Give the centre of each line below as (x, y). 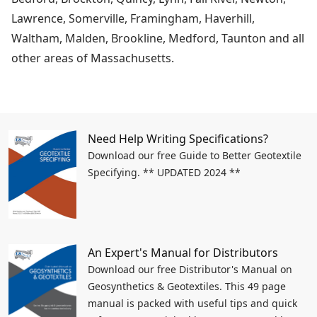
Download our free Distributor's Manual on (190, 269)
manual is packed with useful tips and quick (192, 303)
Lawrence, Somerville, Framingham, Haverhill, (133, 19)
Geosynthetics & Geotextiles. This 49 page (187, 286)
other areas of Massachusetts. (93, 58)
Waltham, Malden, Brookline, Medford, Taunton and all (158, 39)
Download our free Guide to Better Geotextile (195, 156)
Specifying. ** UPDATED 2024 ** (164, 173)
